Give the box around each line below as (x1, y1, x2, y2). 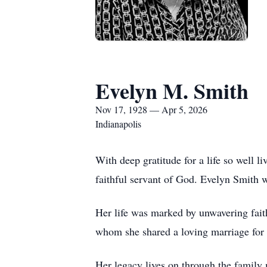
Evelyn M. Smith (95, 75, 249, 106)
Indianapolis (95, 117, 141, 130)
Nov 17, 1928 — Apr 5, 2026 (95, 103, 207, 116)
